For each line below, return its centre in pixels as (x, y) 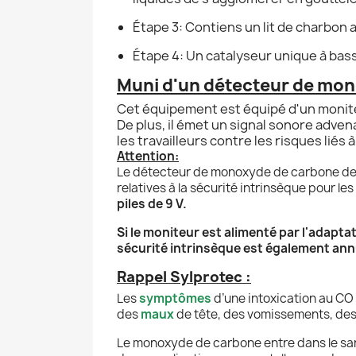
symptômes (175, 298)
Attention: (148, 156)
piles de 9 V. (152, 203)
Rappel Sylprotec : (184, 277)
